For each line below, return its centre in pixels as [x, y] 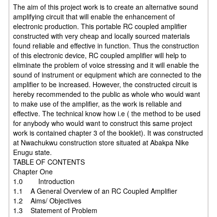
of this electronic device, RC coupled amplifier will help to [100, 55]
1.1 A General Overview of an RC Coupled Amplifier [95, 191]
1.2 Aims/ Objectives [95, 200]
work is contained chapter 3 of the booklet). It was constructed [108, 132]
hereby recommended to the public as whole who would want [107, 94]
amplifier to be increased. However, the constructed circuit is [105, 84]
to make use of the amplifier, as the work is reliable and [98, 103]
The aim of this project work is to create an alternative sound [106, 7]
